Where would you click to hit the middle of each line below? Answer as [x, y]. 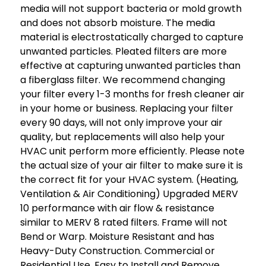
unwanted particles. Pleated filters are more [123, 51]
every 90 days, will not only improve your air [121, 122]
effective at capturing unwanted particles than [130, 65]
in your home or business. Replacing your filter [127, 108]
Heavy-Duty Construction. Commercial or [118, 251]
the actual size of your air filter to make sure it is [132, 165]
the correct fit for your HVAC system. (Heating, [129, 179]
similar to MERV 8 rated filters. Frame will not [124, 222]
